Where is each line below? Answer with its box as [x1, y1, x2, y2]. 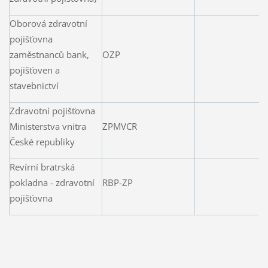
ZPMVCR [102, 120, 137, 132]
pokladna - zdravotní [9, 176, 95, 188]
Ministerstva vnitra [9, 120, 86, 132]
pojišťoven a [9, 63, 60, 76]
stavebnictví [9, 79, 59, 92]
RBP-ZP [102, 176, 133, 188]
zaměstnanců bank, [9, 48, 89, 60]
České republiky [9, 135, 75, 148]
